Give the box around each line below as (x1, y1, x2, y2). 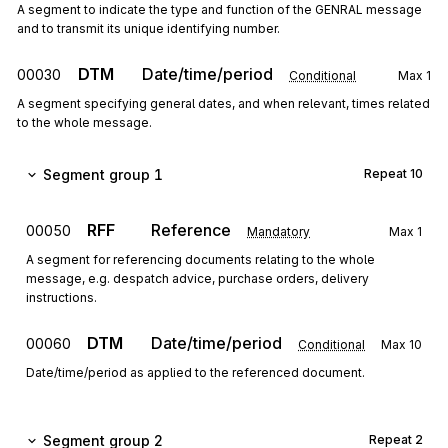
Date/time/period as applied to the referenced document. (26, 365, 365, 380)
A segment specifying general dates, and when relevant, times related (17, 96, 430, 111)
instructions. (26, 290, 97, 305)
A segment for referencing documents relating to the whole (26, 252, 375, 267)
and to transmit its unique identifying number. (17, 21, 280, 36)
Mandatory (247, 224, 310, 239)
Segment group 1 (43, 166, 163, 183)
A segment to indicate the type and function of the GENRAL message (17, 2, 422, 17)
